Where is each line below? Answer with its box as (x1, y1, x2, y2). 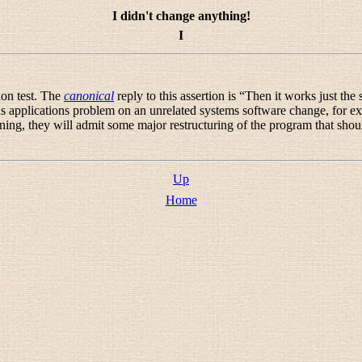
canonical (64, 89, 114, 103)
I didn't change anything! (112, 9, 250, 23)
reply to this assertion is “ (114, 89, 245, 103)
